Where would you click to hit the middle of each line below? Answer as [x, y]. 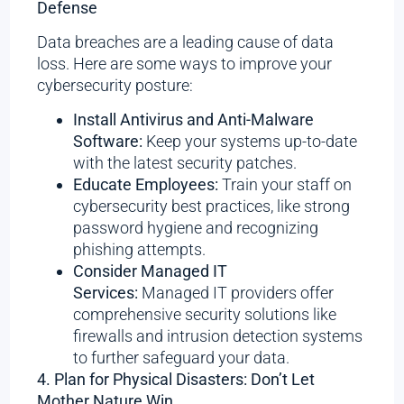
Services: [106, 293]
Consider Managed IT [151, 271]
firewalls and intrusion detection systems [218, 336]
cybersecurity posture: [115, 85]
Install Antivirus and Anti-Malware [194, 120]
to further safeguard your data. [182, 358]
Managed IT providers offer [236, 293]
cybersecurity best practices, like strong [212, 207]
